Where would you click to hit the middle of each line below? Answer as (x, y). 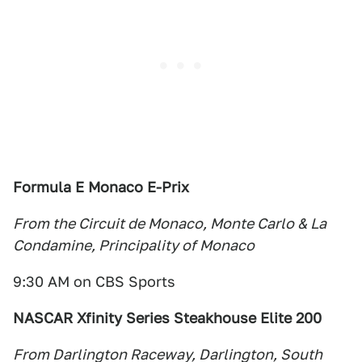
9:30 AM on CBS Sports (94, 282)
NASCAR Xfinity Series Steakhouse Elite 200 (167, 318)
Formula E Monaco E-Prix (101, 187)
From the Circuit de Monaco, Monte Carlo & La (170, 224)
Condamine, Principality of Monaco (134, 246)
